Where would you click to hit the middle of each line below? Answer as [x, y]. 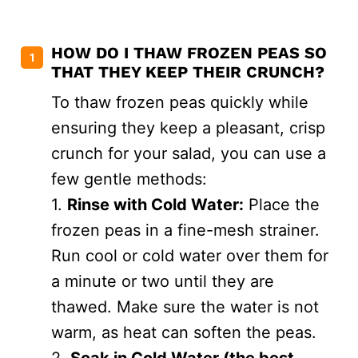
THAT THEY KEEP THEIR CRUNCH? [188, 72]
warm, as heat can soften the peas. [184, 332]
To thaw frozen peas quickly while [180, 102]
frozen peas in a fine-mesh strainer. [185, 230]
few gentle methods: [129, 179]
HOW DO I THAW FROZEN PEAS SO [189, 52]
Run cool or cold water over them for [190, 255]
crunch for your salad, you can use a [189, 153]
